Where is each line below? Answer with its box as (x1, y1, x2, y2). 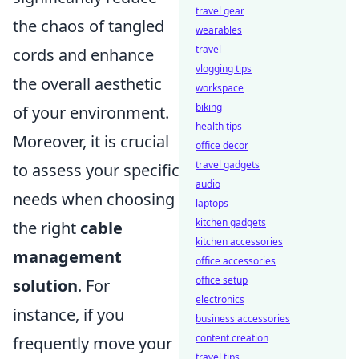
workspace (196, 81, 244, 95)
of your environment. (13, 101, 169, 123)
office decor (196, 139, 248, 152)
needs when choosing (13, 188, 175, 210)
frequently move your (13, 332, 172, 354)
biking (196, 100, 222, 114)
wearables (196, 23, 242, 37)
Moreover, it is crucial (13, 130, 169, 152)
